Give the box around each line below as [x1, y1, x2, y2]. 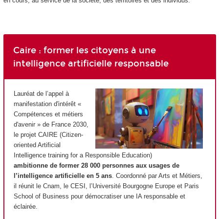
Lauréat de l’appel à [14, 90, 69, 98]
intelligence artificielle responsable [13, 58, 169, 69]
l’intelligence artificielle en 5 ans [14, 172, 112, 180]
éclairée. [14, 203, 38, 211]
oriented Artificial [14, 141, 61, 149]
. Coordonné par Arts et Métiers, [112, 172, 202, 180]
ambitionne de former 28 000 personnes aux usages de [14, 162, 179, 170]
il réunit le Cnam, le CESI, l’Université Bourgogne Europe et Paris [14, 182, 199, 190]
